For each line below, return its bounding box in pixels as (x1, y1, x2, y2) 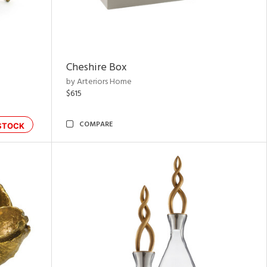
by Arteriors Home (66, 75, 132, 89)
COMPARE (79, 119, 113, 131)
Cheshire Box (66, 59, 127, 76)
